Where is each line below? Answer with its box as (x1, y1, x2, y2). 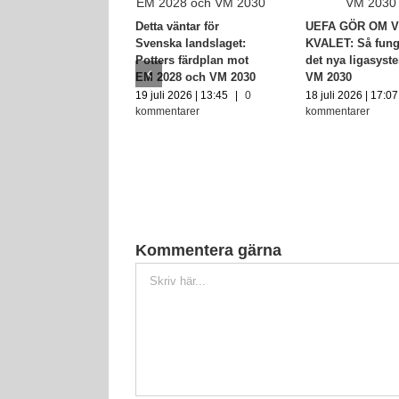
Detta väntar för (135, 19, 219, 33)
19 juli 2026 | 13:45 (135, 88, 228, 102)
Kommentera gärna (135, 240, 281, 259)
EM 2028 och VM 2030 (135, 69, 256, 84)
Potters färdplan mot (135, 53, 248, 67)
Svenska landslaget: (135, 36, 246, 50)
